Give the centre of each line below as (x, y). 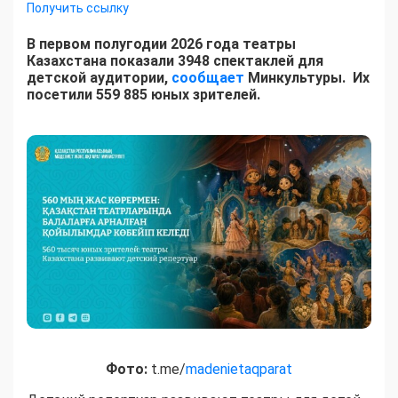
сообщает (208, 78)
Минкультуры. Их (307, 78)
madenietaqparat (239, 369)
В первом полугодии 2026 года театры (161, 44)
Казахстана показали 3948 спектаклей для (175, 61)
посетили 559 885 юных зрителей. (143, 95)
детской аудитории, (99, 78)
